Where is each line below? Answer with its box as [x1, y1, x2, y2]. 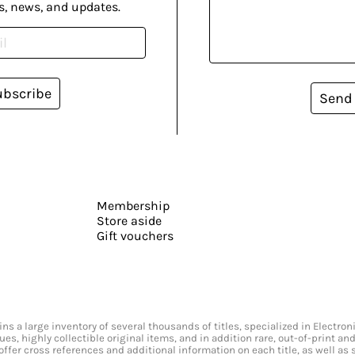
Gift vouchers [96, 228, 174, 244]
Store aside [96, 213, 162, 229]
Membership [96, 198, 170, 214]
